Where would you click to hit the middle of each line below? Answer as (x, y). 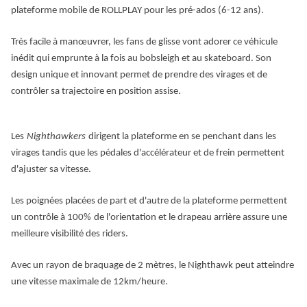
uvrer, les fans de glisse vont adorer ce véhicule (182, 42)
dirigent (104, 137)
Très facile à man (45, 42)
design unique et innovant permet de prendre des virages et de (139, 75)
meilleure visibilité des (56, 234)
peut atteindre (265, 266)
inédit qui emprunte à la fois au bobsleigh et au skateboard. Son (141, 59)
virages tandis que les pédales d (75, 153)
